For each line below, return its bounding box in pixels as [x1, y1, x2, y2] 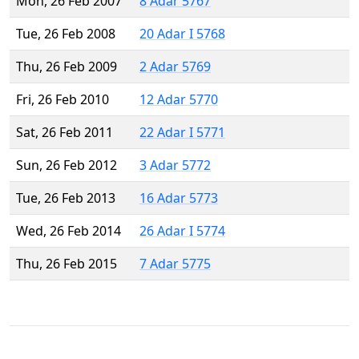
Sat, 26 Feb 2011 [16, 123, 113, 142]
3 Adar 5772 [139, 156, 211, 175]
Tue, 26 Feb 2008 [16, 25, 115, 43]
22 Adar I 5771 [139, 123, 225, 142]
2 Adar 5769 [139, 58, 211, 76]
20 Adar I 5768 [139, 25, 225, 43]
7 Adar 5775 [139, 255, 211, 273]
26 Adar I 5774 [139, 222, 225, 240]
